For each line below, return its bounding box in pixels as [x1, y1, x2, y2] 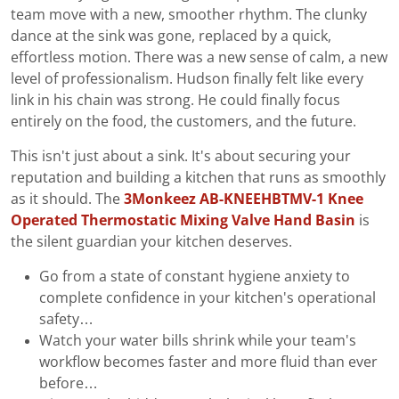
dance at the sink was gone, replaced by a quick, [11, 28, 331, 44]
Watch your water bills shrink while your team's [39, 332, 356, 348]
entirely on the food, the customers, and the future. [11, 113, 356, 129]
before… [39, 375, 98, 391]
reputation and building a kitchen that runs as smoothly [11, 169, 386, 185]
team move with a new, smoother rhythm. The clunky [11, 6, 367, 22]
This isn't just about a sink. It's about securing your [11, 148, 351, 164]
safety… [39, 311, 94, 327]
